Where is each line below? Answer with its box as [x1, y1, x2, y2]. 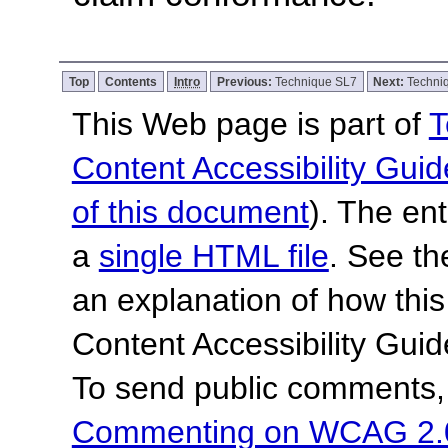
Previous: [216, 74, 275, 88]
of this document [71, 193, 309, 230]
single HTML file [98, 237, 329, 274]
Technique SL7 [274, 74, 357, 88]
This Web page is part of [71, 105, 429, 142]
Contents [105, 74, 158, 88]
